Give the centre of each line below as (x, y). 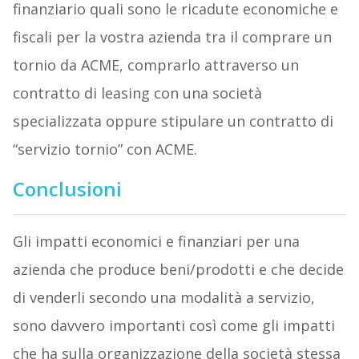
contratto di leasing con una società (137, 93)
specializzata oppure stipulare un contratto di (173, 121)
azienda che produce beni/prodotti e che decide (178, 269)
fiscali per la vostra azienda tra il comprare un (172, 36)
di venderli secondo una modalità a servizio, (163, 297)
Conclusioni (67, 188)
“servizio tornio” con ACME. (105, 149)
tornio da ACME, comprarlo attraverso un (155, 65)
